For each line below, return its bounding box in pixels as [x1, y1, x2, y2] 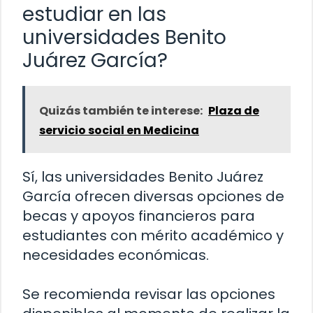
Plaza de [208, 103, 259, 119]
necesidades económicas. [22, 245, 209, 265]
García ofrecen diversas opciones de [22, 187, 284, 207]
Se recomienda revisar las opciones [22, 284, 275, 305]
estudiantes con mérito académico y [22, 226, 284, 246]
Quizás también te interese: [39, 103, 203, 119]
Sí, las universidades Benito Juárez [22, 167, 263, 187]
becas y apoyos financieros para [22, 206, 255, 226]
